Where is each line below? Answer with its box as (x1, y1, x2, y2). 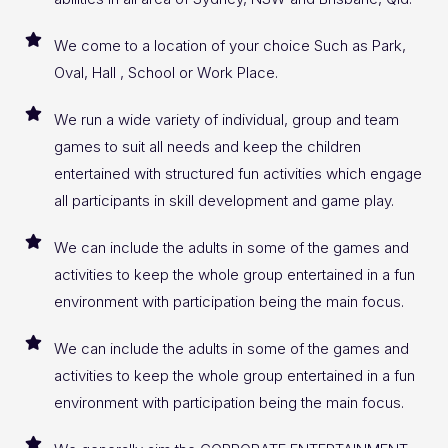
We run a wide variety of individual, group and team (53, 110, 399, 130)
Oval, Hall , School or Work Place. (53, 63, 278, 83)
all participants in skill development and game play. (53, 191, 394, 211)
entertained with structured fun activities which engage (53, 164, 422, 184)
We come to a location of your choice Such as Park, (53, 36, 406, 56)
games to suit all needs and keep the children (53, 137, 361, 157)
